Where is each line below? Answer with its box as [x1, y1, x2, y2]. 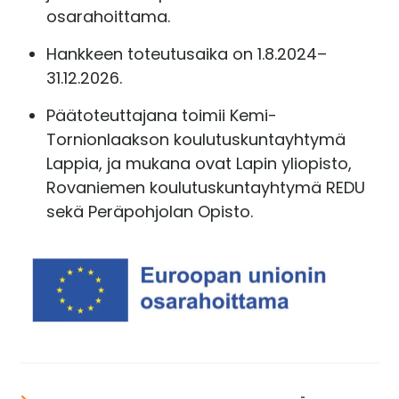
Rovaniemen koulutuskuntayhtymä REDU [46, 175, 366, 199]
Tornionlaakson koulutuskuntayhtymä [46, 127, 346, 151]
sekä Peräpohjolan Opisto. [46, 199, 254, 223]
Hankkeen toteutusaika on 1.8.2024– [46, 42, 328, 65]
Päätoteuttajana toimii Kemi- [46, 103, 278, 126]
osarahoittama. [46, 4, 171, 28]
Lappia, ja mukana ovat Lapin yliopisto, [46, 151, 353, 175]
